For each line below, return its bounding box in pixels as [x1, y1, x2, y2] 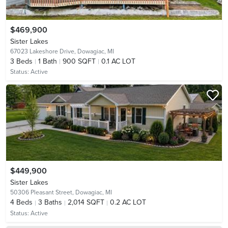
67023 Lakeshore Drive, [10, 48, 77, 55]
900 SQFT [63, 57, 96, 66]
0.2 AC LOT [110, 198, 146, 207]
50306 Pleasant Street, [10, 189, 75, 196]
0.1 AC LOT [101, 57, 135, 66]
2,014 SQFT [68, 198, 104, 207]
